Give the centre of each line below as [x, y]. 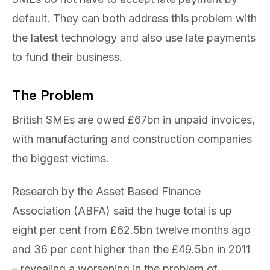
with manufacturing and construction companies [132, 139]
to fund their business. [67, 57]
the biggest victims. [61, 158]
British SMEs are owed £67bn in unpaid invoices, [133, 120]
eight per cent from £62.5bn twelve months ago [131, 230]
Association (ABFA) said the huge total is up [122, 210]
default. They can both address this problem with [134, 18]
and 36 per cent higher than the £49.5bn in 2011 [131, 249]
